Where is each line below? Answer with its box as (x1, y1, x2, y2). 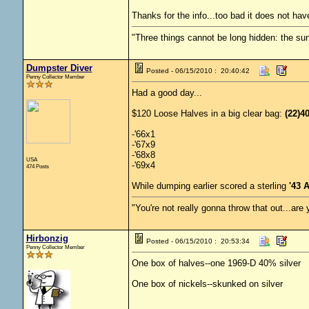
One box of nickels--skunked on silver (131, 279, 283, 289)
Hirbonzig (26, 233, 68, 243)
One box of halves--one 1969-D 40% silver (131, 258, 301, 268)
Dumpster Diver (26, 63, 92, 73)
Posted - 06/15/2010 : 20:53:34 (146, 237, 250, 245)
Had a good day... (131, 88, 202, 98)
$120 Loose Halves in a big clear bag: (131, 108, 285, 119)
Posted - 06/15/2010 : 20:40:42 (146, 67, 250, 74)
